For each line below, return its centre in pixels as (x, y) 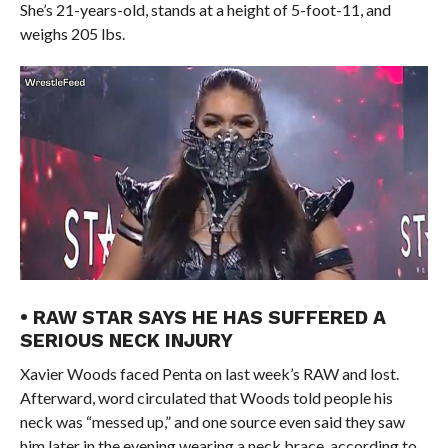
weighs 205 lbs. (72, 34)
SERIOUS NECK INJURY (126, 341)
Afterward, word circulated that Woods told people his (206, 398)
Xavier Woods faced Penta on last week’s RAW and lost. (209, 374)
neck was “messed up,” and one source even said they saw (212, 422)
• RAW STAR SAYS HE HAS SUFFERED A (202, 318)
